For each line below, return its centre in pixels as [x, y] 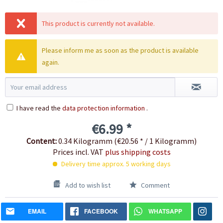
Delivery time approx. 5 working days [115, 164]
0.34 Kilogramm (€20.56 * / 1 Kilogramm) [127, 141]
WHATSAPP [165, 211]
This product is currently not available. [99, 24]
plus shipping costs [138, 152]
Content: [42, 141]
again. [51, 62]
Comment [155, 185]
